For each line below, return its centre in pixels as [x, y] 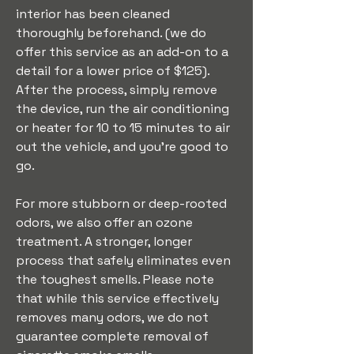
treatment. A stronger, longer [105, 241]
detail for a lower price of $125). [114, 71]
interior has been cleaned [94, 14]
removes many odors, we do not [114, 317]
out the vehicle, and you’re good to [124, 147]
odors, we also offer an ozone [106, 222]
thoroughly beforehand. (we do [113, 33]
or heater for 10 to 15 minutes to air [124, 128]
